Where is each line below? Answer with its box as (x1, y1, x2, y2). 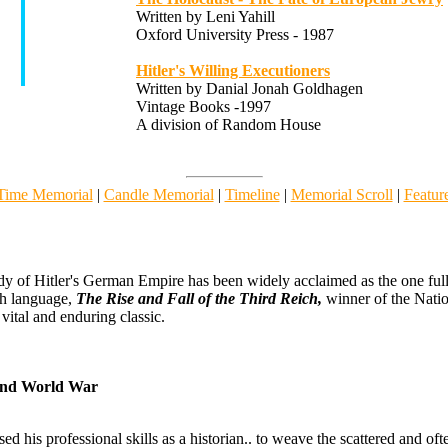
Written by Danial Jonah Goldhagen (136, 80, 363, 97)
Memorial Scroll (290, 186, 393, 203)
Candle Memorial (103, 186, 214, 203)
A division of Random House (136, 116, 321, 133)
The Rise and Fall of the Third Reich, (76, 290, 322, 307)
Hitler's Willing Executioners (136, 62, 330, 79)
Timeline (224, 186, 280, 203)
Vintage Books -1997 (136, 98, 271, 115)
